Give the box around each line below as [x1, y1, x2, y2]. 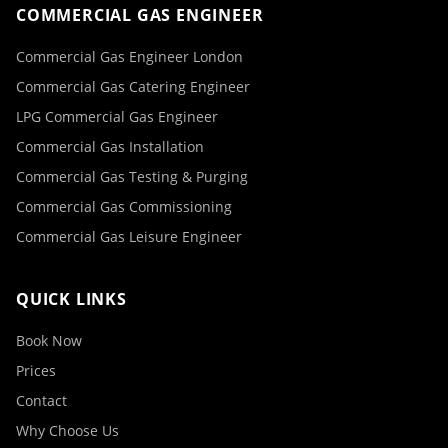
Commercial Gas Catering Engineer [16, 77, 250, 96]
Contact [16, 391, 67, 410]
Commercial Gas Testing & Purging [16, 167, 248, 186]
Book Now [16, 331, 82, 350]
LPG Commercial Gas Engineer [16, 107, 218, 126]
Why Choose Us [16, 421, 119, 440]
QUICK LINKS [16, 288, 127, 310]
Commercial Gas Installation [16, 137, 204, 156]
